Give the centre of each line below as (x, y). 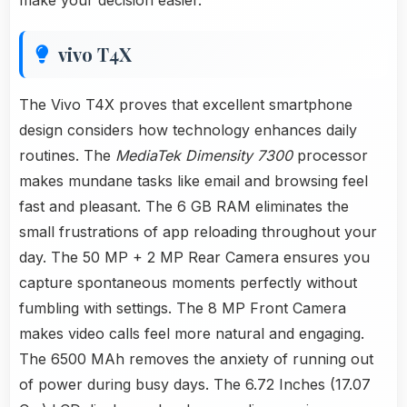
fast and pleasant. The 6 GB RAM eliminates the (184, 207)
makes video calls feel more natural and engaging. (192, 334)
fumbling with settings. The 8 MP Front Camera (183, 308)
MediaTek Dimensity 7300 (204, 156)
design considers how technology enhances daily (188, 130)
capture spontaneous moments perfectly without (188, 283)
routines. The (67, 156)
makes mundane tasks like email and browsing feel (194, 181)
